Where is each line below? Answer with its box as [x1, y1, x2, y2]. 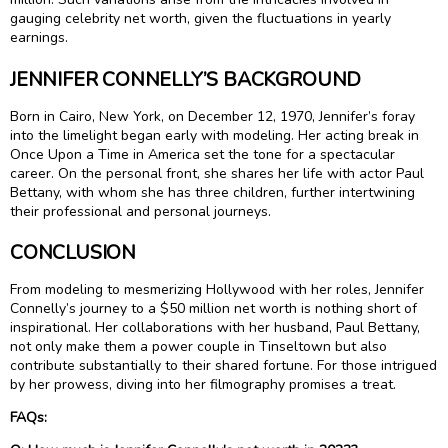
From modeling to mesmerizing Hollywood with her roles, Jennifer [10, 280, 424, 300]
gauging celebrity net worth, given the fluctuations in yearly [10, 9, 391, 29]
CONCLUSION [10, 239, 137, 267]
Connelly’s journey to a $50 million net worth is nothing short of [10, 299, 417, 319]
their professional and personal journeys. [10, 201, 271, 221]
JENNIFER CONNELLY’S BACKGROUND [10, 65, 362, 93]
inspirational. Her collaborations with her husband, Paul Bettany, [10, 318, 420, 338]
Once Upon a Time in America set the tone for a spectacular [10, 144, 395, 164]
